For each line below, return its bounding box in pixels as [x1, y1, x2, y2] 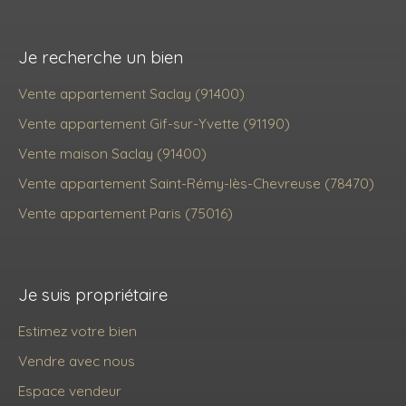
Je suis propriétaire [18, 283, 168, 305]
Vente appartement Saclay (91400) [18, 83, 245, 102]
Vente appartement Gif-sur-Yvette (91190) [18, 113, 290, 132]
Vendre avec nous [18, 351, 135, 370]
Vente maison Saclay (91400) [18, 143, 207, 162]
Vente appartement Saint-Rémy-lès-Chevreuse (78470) [18, 173, 374, 192]
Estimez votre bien [18, 321, 137, 340]
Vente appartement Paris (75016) [18, 203, 233, 222]
